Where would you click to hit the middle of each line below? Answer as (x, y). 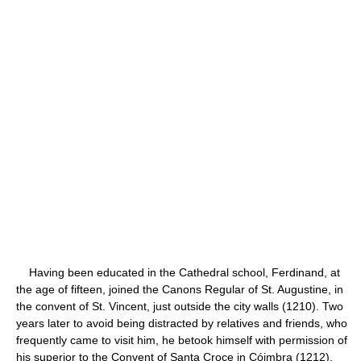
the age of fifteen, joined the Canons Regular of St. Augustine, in (180, 289)
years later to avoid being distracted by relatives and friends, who (182, 323)
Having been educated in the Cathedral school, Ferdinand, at (178, 272)
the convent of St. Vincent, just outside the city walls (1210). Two (180, 306)
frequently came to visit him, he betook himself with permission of (182, 340)
